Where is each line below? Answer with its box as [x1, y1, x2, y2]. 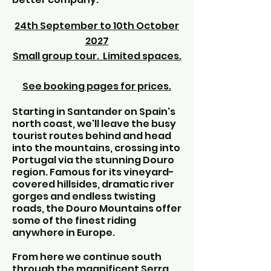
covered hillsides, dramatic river [12, 177, 174, 191]
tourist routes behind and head [12, 129, 171, 143]
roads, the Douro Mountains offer [12, 201, 181, 215]
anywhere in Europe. [12, 226, 115, 240]
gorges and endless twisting [12, 189, 155, 203]
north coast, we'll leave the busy [12, 117, 176, 131]
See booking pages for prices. [22, 79, 171, 93]
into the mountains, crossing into [12, 141, 180, 155]
